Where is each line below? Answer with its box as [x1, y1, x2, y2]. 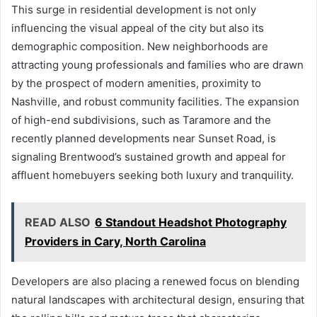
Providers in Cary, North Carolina [25, 234, 206, 248]
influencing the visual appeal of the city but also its [11, 21, 264, 35]
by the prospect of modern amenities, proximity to [11, 76, 261, 90]
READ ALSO [25, 214, 91, 229]
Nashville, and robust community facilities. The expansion [11, 94, 299, 108]
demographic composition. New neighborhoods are [11, 39, 268, 53]
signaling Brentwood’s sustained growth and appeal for [11, 149, 286, 163]
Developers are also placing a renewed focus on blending [11, 274, 299, 288]
